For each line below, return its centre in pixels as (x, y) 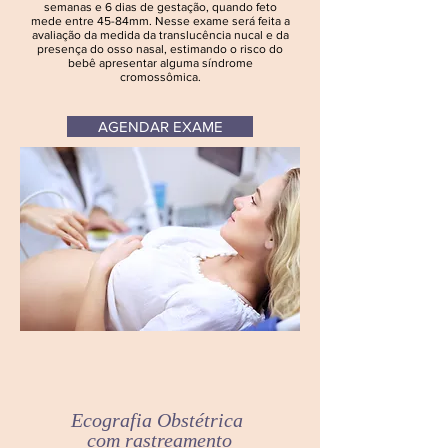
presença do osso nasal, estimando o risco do (160, 49)
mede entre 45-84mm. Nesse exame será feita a (160, 21)
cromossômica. (160, 77)
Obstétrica (202, 420)
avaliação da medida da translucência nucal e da (160, 35)
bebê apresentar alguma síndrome (160, 63)
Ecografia (114, 420)
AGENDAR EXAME (160, 126)
